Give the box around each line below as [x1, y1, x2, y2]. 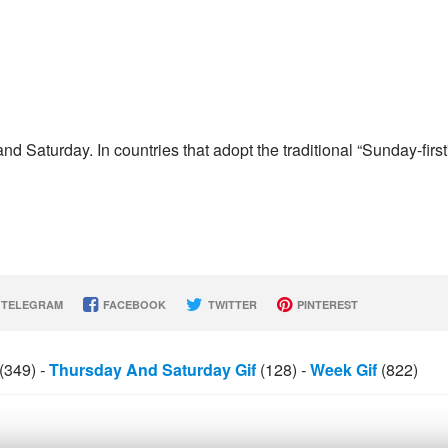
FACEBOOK [99, 297, 166, 312]
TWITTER [204, 297, 257, 312]
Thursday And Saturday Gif [49, 358, 256, 381]
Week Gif [310, 358, 377, 381]
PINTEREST [293, 297, 358, 312]
